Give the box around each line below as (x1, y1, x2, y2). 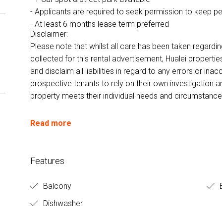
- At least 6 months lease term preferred (30, 19, 169, 29)
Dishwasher (41, 198, 83, 208)
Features (30, 155, 64, 166)
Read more (30, 118, 71, 128)
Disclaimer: (30, 29, 70, 39)
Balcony (41, 181, 71, 191)
